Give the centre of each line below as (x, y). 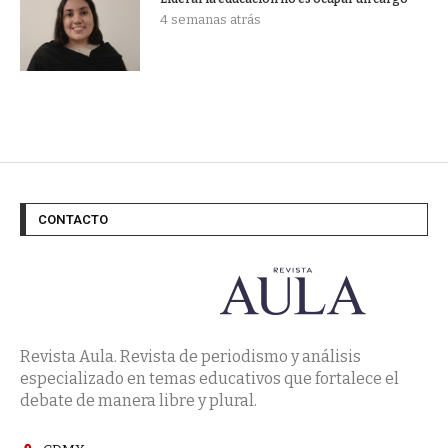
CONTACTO (73, 219)
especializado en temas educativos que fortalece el (209, 378)
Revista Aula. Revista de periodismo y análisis (190, 356)
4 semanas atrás (210, 19)
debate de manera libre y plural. (138, 400)
